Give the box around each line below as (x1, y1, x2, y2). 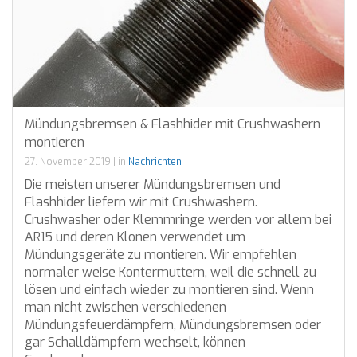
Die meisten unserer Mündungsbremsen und (25, 176, 280, 194)
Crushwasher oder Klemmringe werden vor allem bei (25, 211, 331, 229)
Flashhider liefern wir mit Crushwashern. (25, 194, 257, 211)
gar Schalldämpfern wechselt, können (25, 334, 245, 351)
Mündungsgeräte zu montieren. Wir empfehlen (25, 246, 296, 264)
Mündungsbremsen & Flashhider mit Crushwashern (25, 116, 320, 133)
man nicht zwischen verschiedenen (25, 299, 226, 316)
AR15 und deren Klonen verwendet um (25, 229, 245, 246)
